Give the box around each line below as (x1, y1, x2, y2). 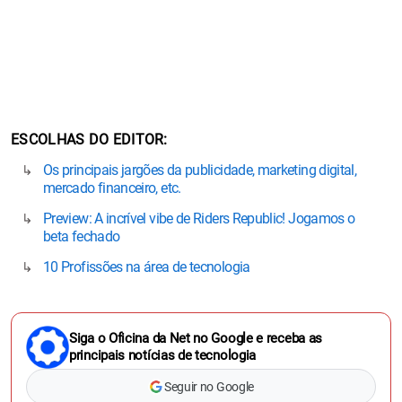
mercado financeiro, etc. (43, 179, 181, 197)
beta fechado (43, 228, 120, 245)
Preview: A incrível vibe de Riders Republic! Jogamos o (43, 210, 355, 227)
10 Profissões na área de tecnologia (43, 258, 250, 275)
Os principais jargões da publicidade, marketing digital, (43, 162, 357, 179)
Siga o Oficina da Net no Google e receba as (69, 330, 323, 346)
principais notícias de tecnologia (69, 347, 257, 363)
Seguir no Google (164, 380, 254, 394)
